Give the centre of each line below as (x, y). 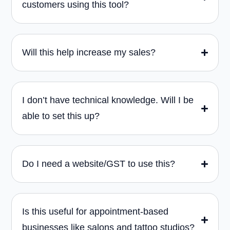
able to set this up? (61, 116)
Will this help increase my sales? (89, 53)
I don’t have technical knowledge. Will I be (108, 100)
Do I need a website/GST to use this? (99, 164)
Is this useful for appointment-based (95, 212)
